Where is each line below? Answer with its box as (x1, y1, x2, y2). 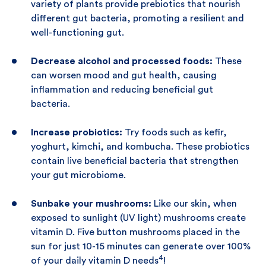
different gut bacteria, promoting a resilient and (31, 14, 244, 23)
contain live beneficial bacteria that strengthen (31, 156, 239, 166)
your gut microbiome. (31, 170, 126, 180)
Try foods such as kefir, (122, 128, 227, 137)
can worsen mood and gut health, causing (31, 71, 217, 80)
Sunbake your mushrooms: (31, 199, 154, 208)
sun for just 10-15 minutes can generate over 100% (31, 242, 251, 251)
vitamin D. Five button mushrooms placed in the (31, 227, 240, 237)
